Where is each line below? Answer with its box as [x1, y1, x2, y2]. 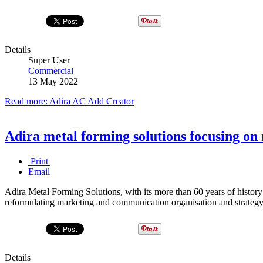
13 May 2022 [28, 76, 78, 86]
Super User [28, 55, 70, 65]
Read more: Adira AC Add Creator [5, 96, 134, 106]
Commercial [28, 65, 73, 76]
